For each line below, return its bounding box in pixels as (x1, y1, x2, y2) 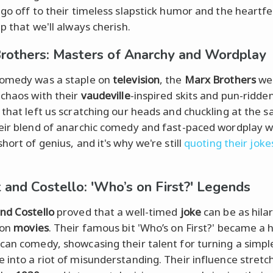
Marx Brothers (184, 72, 256, 87)
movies (13, 220, 49, 235)
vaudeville (80, 88, 130, 102)
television (113, 72, 160, 87)
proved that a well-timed (54, 204, 180, 219)
